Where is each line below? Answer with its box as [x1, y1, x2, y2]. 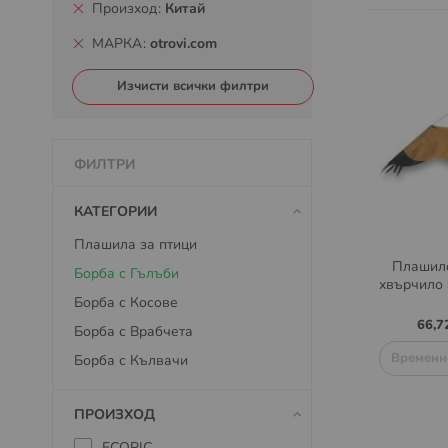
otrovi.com [150, 34, 217, 53]
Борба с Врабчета [74, 322, 193, 341]
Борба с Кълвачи [74, 351, 188, 370]
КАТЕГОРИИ [74, 202, 157, 221]
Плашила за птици [74, 235, 197, 254]
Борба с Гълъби [74, 264, 179, 283]
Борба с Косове [74, 293, 178, 312]
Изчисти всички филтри [117, 77, 269, 95]
